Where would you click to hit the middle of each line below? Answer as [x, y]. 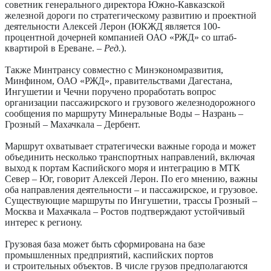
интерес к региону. [44, 223]
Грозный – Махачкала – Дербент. [73, 125]
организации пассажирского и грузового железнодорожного [130, 103]
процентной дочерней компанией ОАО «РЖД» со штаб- [121, 38]
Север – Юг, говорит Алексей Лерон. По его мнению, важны [131, 179]
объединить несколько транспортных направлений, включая [130, 157]
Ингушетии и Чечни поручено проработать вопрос [110, 92]
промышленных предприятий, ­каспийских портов [109, 255]
